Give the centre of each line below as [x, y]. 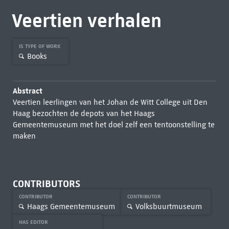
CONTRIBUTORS [46, 184]
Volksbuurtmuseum [168, 206]
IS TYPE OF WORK [40, 46]
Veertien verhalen [86, 20]
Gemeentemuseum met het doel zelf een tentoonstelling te [113, 125]
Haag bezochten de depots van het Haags [84, 113]
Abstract [27, 91]
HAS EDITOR [34, 222]
